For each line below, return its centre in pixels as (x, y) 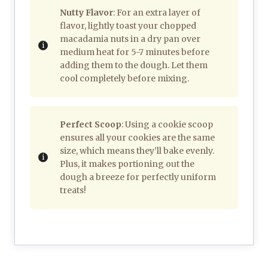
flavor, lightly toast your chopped (128, 25)
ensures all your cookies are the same (137, 137)
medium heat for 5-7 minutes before (135, 52)
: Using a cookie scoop (167, 124)
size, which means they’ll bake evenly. (137, 150)
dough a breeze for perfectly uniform (138, 177)
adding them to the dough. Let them (134, 65)
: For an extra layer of (157, 12)
